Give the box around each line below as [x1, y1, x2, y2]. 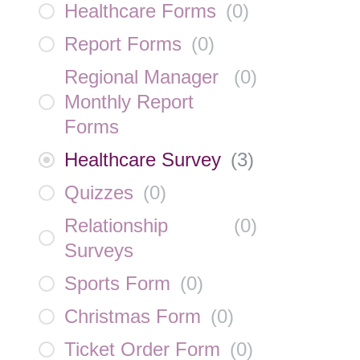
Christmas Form [64, 305, 201, 327]
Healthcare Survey [64, 149, 221, 170]
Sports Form [64, 272, 170, 294]
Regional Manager [64, 66, 219, 88]
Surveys [64, 239, 133, 261]
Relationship [64, 215, 168, 236]
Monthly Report [64, 91, 194, 112]
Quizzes [64, 182, 133, 203]
